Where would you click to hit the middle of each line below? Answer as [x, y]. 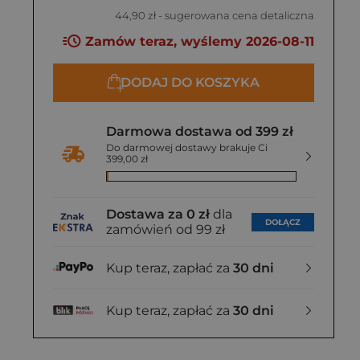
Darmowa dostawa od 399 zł [200, 132]
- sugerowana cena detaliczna [235, 15]
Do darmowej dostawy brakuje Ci [187, 148]
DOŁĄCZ [283, 222]
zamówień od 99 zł [166, 230]
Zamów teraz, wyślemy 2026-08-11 [198, 42]
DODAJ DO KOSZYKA [190, 83]
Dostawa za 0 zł [158, 215]
